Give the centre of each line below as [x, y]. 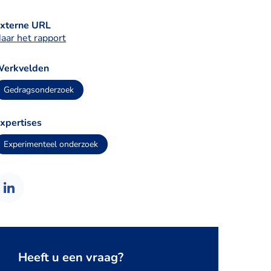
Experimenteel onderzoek [51, 144]
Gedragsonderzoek [39, 90]
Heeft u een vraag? [71, 257]
